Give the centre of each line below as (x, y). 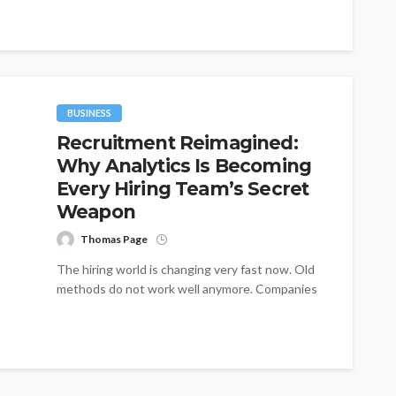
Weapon (96, 212)
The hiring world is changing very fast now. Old (186, 270)
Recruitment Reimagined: (177, 143)
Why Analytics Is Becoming (184, 166)
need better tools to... (117, 308)
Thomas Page (114, 240)
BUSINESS (89, 113)
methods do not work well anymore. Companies (187, 289)
